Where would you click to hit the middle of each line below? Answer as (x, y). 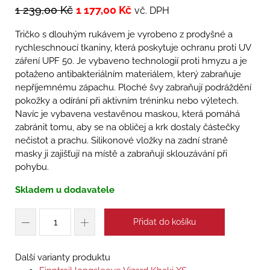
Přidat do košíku (165, 222)
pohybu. (32, 167)
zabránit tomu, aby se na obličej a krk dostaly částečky (127, 127)
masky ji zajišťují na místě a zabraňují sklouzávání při (121, 154)
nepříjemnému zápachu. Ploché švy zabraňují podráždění (133, 88)
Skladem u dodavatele (65, 190)
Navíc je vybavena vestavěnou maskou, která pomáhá (127, 114)
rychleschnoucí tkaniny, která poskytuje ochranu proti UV (133, 48)
